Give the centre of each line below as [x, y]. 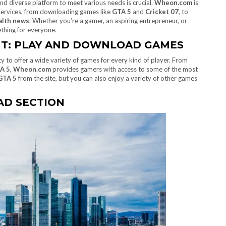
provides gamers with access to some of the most [124, 69]
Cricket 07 [162, 12]
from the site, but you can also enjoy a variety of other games [107, 78]
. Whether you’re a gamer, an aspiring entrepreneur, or [108, 21]
